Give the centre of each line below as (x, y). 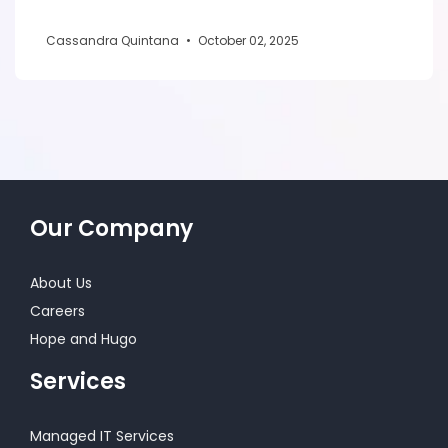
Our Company (111, 228)
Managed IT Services (102, 435)
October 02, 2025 (248, 40)
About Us (61, 282)
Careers (57, 310)
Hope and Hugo (83, 338)
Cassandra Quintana (114, 40)
